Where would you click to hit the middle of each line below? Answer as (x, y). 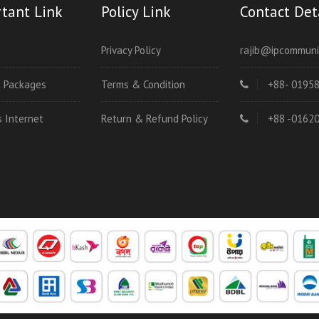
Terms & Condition (143, 84)
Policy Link (136, 12)
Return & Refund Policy (154, 119)
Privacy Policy (131, 50)
